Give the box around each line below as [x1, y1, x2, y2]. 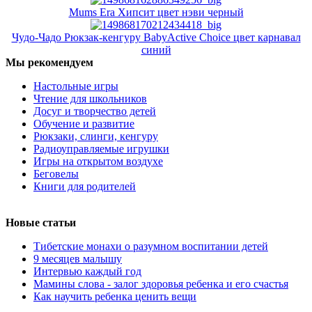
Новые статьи [6, 216, 76, 228]
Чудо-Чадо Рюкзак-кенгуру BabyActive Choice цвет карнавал [11, 31, 301, 43]
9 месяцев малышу [33, 252, 122, 265]
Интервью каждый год [33, 265, 141, 277]
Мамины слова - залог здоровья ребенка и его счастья [33, 277, 288, 290]
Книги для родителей [33, 180, 136, 192]
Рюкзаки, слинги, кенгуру [33, 130, 158, 142]
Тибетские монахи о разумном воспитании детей [33, 240, 268, 252]
